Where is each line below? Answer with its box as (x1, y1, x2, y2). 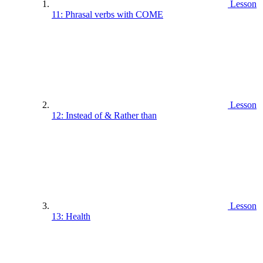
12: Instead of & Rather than (52, 110, 157, 120)
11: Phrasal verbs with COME (52, 9, 163, 19)
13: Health (52, 211, 90, 221)
